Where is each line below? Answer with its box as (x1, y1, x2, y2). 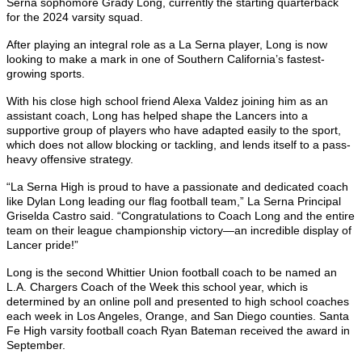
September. (6, 339, 65, 352)
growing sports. (6, 67, 85, 81)
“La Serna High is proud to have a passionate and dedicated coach (6, 180, 348, 194)
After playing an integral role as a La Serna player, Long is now (6, 38, 327, 52)
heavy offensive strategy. (6, 153, 133, 166)
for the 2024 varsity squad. (6, 11, 143, 24)
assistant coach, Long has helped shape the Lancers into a (6, 109, 308, 123)
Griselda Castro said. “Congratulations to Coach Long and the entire (6, 209, 355, 223)
